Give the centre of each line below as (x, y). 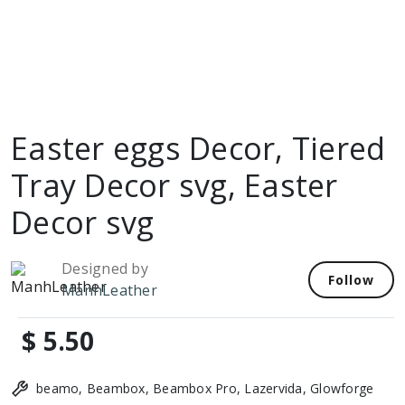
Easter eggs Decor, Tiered (198, 148)
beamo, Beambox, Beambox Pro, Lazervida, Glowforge (205, 388)
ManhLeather (109, 290)
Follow (351, 279)
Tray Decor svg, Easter (174, 185)
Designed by (105, 268)
